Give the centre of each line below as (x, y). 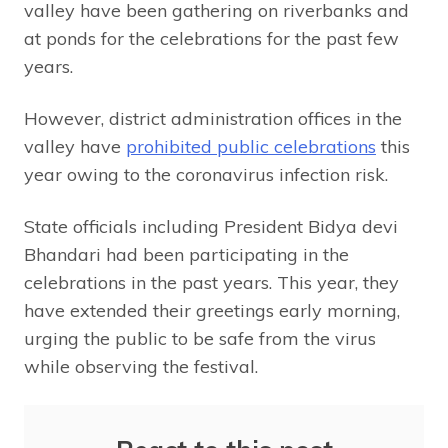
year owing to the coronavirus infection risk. (206, 175)
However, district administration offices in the (213, 119)
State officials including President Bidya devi (211, 227)
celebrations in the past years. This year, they (211, 283)
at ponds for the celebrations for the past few (211, 39)
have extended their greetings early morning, (212, 311)
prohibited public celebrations (251, 147)
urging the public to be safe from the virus (200, 339)
